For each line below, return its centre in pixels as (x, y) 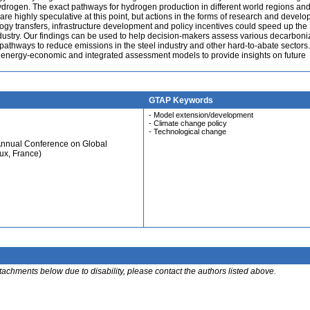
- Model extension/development (201, 115)
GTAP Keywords (181, 100)
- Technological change (188, 131)
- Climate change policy (188, 123)
